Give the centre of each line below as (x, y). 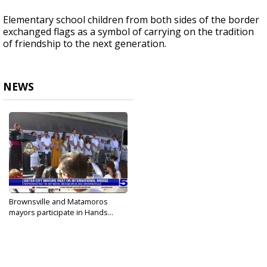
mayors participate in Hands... (61, 212)
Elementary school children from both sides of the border (131, 20)
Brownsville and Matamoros (58, 202)
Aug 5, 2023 (27, 222)
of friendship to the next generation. (85, 44)
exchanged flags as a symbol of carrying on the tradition (128, 32)
